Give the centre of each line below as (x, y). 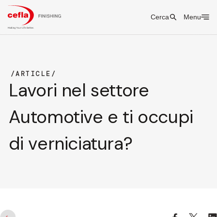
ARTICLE (33, 74)
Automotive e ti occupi (101, 117)
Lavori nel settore (79, 90)
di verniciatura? (70, 144)
